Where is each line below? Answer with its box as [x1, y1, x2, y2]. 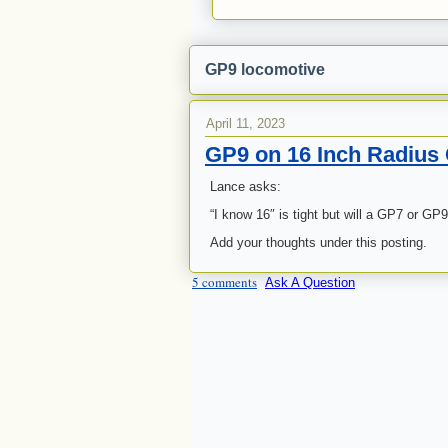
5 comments [192, 273, 257, 291]
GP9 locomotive [205, 61, 325, 78]
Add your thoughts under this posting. [210, 235, 427, 250]
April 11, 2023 [206, 116, 285, 131]
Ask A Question [265, 275, 355, 290]
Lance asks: [210, 179, 281, 194]
